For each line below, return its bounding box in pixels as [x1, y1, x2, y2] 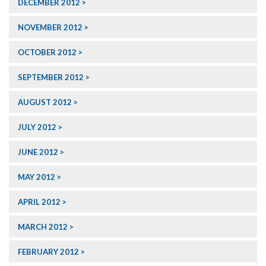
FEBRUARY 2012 [18, 247, 79, 257]
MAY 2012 [18, 172, 55, 182]
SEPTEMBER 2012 [18, 72, 84, 83]
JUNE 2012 [18, 147, 58, 157]
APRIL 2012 [18, 197, 61, 207]
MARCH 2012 [18, 222, 68, 232]
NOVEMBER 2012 [18, 23, 83, 33]
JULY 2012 [18, 122, 56, 132]
